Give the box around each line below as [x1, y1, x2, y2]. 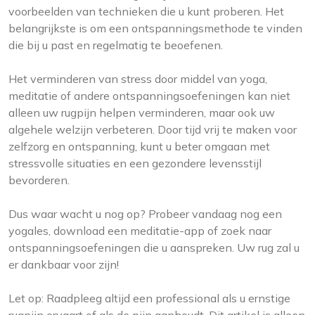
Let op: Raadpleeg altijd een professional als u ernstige [8, 291, 290, 306]
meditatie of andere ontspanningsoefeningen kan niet [8, 89, 290, 103]
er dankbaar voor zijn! [8, 257, 119, 272]
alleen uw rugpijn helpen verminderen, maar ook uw [8, 105, 275, 120]
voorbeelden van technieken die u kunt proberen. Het [8, 4, 284, 19]
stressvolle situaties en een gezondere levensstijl [8, 156, 262, 171]
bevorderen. [8, 173, 70, 188]
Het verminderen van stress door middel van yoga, [8, 72, 267, 86]
